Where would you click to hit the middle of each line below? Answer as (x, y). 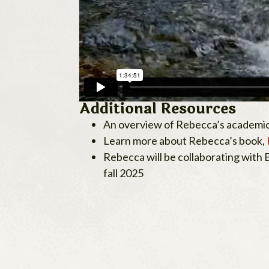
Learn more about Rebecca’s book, (185, 140)
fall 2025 (123, 173)
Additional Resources (158, 108)
